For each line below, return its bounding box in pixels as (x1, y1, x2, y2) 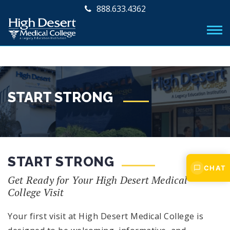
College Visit (8, 185, 64, 199)
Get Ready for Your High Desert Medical (8, 173, 188, 187)
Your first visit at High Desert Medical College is (8, 210, 203, 222)
